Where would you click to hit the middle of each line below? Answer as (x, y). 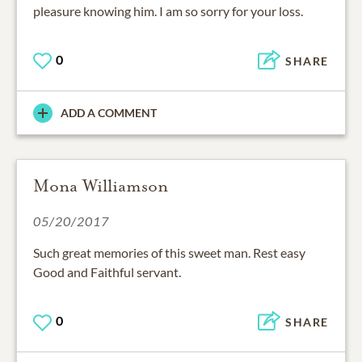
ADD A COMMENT (109, 113)
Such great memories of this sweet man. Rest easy (169, 253)
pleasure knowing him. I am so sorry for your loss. (168, 11)
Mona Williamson (101, 186)
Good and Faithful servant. (107, 272)
